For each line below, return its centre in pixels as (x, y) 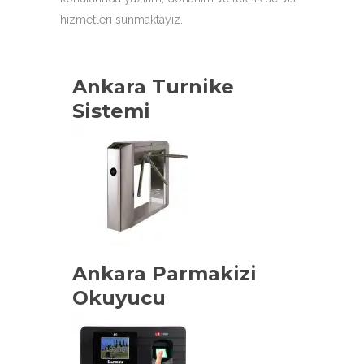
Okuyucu (119, 298)
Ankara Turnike (153, 87)
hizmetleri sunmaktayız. (121, 20)
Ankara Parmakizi (165, 274)
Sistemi (111, 111)
